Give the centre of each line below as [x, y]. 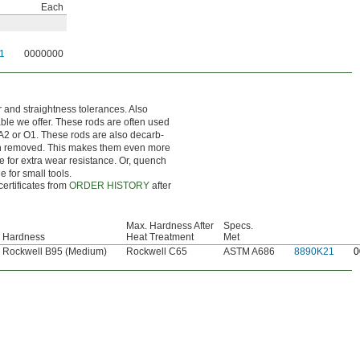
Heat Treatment [160, 237]
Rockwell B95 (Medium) [55, 252]
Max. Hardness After [170, 226]
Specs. [238, 226]
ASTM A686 [249, 252]
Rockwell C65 [157, 252]
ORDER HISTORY [109, 186]
